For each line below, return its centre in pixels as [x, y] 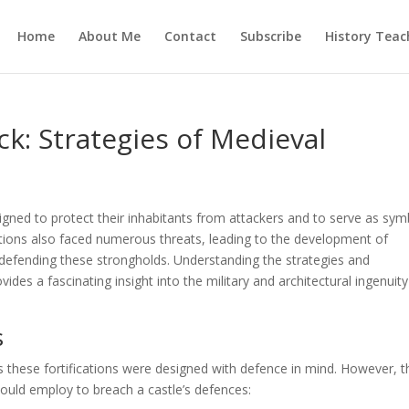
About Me [109, 36]
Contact [190, 36]
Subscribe [270, 36]
